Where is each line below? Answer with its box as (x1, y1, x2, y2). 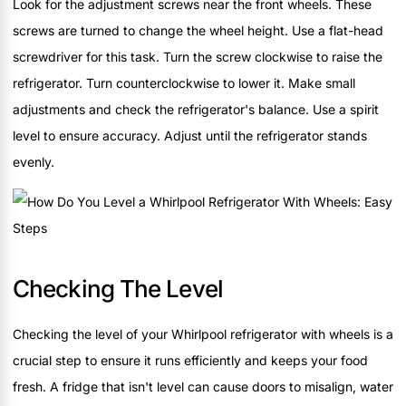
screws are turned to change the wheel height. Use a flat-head (13, 23, 383, 39)
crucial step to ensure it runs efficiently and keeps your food (13, 352, 368, 368)
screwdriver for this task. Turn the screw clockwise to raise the (13, 49, 382, 65)
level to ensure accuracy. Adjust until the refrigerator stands (13, 128, 367, 144)
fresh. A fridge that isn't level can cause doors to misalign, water (13, 378, 393, 394)
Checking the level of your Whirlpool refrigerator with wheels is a (13, 325, 393, 342)
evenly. (13, 154, 54, 170)
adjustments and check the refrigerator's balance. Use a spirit (13, 101, 379, 118)
